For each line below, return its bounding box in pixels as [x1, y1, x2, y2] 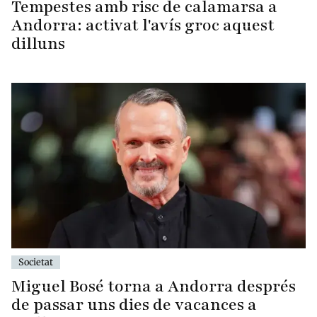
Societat [18, 255, 53, 267]
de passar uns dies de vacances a [11, 293, 257, 316]
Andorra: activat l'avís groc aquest [11, 13, 275, 36]
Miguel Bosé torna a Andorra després [11, 275, 296, 297]
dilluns [11, 32, 65, 54]
